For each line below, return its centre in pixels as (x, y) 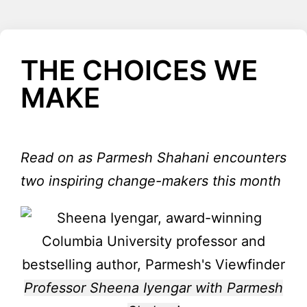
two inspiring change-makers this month (151, 181)
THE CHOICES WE (139, 71)
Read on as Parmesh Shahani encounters (153, 158)
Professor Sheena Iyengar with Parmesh (153, 288)
